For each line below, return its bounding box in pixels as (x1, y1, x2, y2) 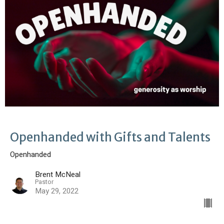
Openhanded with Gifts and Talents (10, 129, 210, 145)
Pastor (35, 177, 53, 187)
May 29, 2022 (35, 185, 78, 197)
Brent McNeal (35, 169, 80, 180)
